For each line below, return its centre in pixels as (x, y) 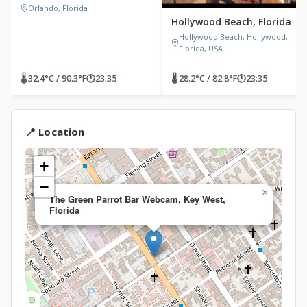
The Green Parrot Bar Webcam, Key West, (137, 199)
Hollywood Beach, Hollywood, (233, 37)
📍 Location (55, 132)
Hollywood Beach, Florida (231, 22)
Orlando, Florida (58, 8)
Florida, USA (201, 48)
